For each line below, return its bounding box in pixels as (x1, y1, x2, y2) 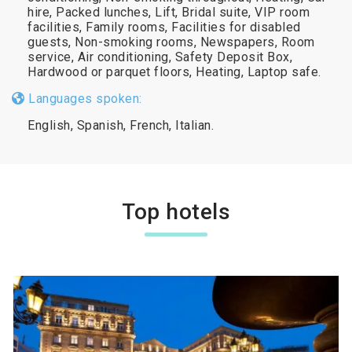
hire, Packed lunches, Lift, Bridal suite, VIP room (27, 4, 310, 20)
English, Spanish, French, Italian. (27, 117, 214, 133)
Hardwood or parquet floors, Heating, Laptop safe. (27, 64, 321, 79)
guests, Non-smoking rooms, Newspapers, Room (27, 34, 315, 49)
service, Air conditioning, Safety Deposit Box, (27, 49, 292, 64)
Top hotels (122, 198, 230, 225)
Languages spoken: (24, 90, 142, 106)
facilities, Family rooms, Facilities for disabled (27, 19, 301, 35)
